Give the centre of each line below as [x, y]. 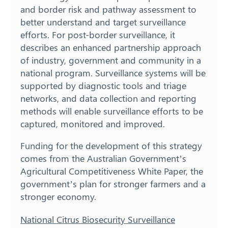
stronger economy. [58, 197]
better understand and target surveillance [103, 22]
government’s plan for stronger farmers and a [113, 184]
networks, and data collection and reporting [108, 98]
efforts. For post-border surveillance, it [98, 35]
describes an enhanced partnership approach [111, 48]
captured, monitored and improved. [93, 124]
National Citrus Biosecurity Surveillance [98, 220]
